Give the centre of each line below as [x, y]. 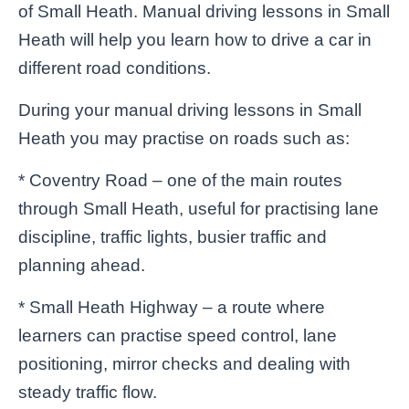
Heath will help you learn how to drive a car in [195, 39]
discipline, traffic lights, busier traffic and [173, 236]
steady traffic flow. [88, 392]
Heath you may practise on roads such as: [184, 138]
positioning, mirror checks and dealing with [184, 363]
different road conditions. [115, 68]
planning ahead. [82, 265]
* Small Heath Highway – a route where [172, 307]
